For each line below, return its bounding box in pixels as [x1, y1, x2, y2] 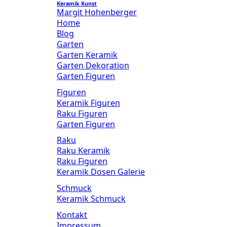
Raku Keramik [57, 145, 110, 157]
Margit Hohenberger [57, 7, 137, 18]
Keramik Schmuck [57, 193, 126, 205]
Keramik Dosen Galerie [57, 166, 145, 178]
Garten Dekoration [57, 60, 129, 71]
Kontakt [57, 209, 87, 220]
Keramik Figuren [57, 97, 120, 108]
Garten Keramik [57, 49, 118, 60]
